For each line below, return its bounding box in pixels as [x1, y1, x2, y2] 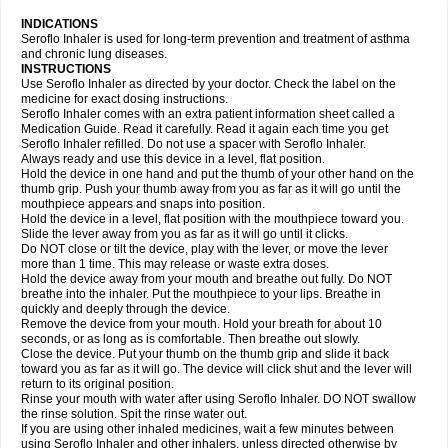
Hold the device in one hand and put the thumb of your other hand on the [21, 167, 414, 181]
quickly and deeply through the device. [21, 302, 230, 316]
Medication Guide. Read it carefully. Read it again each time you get [21, 122, 388, 136]
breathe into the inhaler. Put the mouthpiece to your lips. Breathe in [21, 287, 381, 301]
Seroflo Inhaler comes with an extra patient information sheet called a [21, 107, 395, 121]
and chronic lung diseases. [21, 47, 167, 61]
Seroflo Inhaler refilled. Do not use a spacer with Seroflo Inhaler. [21, 137, 366, 151]
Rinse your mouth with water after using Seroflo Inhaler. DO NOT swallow [21, 392, 416, 406]
